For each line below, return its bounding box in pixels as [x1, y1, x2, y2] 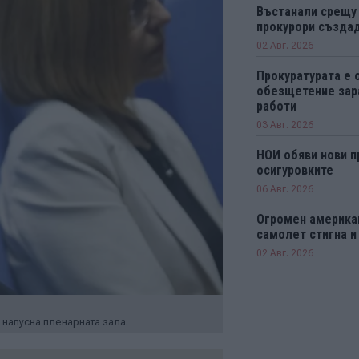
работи [256, 99, 296, 114]
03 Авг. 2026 [256, 119, 313, 131]
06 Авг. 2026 [256, 184, 313, 195]
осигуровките [256, 163, 333, 178]
